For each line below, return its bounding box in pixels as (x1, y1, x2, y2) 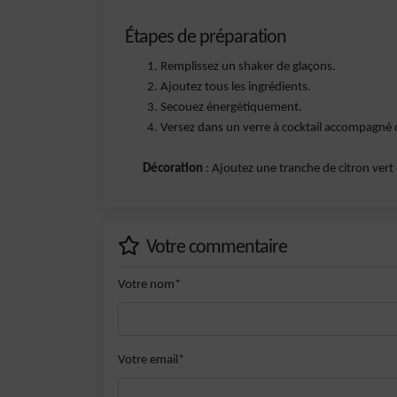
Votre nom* (118, 278, 181, 292)
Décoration (143, 162, 203, 175)
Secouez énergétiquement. (160, 101, 302, 114)
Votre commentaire (143, 237, 287, 258)
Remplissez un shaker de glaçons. (160, 60, 336, 74)
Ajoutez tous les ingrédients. (160, 81, 311, 94)
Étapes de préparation (125, 27, 286, 48)
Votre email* (118, 354, 184, 367)
